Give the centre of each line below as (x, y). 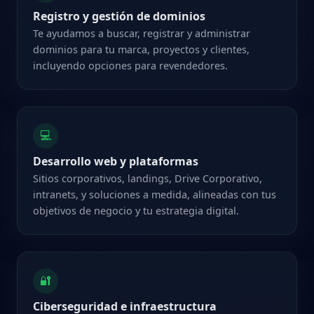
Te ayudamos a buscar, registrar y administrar (142, 33)
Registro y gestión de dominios (120, 16)
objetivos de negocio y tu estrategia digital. (136, 210)
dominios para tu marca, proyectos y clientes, (142, 49)
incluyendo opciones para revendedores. (131, 65)
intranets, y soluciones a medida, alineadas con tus (155, 194)
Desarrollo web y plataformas (116, 161)
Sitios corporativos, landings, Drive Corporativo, (148, 178)
